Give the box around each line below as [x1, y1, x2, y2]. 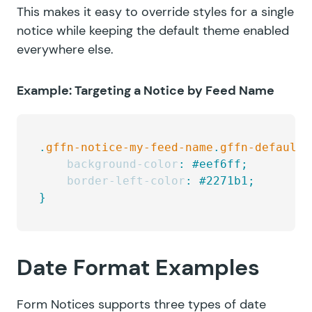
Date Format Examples [17, 252, 260, 282]
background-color [39, 157, 178, 171]
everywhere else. [17, 40, 114, 58]
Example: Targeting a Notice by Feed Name [17, 81, 274, 99]
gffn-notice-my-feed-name [46, 140, 213, 154]
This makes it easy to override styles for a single [17, 3, 294, 20]
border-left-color [39, 173, 185, 187]
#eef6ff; [185, 157, 248, 171]
